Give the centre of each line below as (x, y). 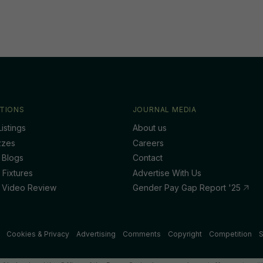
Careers (148, 143)
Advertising (96, 234)
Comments (142, 234)
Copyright (185, 234)
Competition (231, 234)
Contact (147, 158)
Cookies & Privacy (38, 234)
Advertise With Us (167, 173)
